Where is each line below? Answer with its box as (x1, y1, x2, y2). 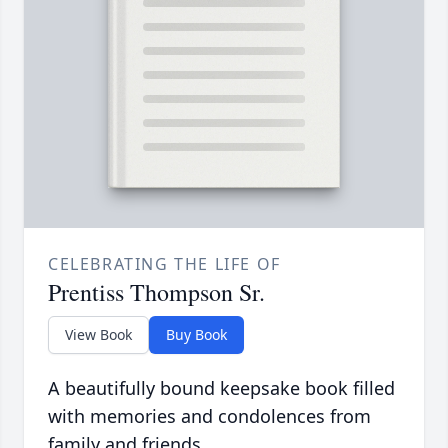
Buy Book (166, 325, 227, 345)
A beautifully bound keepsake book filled (48, 376, 395, 401)
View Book (65, 325, 132, 345)
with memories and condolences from (48, 404, 371, 429)
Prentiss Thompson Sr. (48, 276, 265, 309)
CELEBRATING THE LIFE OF (48, 253, 281, 276)
